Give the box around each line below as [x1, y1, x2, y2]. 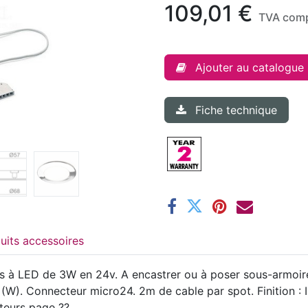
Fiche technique [195, 102, 277, 117]
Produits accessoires [23, 233, 84, 247]
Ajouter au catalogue [195, 60, 304, 74]
